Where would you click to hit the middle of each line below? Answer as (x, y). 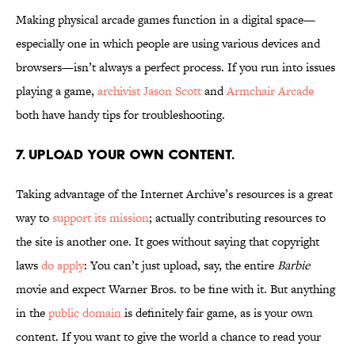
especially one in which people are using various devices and (168, 44)
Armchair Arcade (270, 91)
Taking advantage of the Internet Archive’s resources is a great (174, 194)
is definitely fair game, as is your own (217, 313)
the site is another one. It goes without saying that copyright (168, 242)
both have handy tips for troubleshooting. (122, 115)
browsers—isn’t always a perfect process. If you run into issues (176, 67)
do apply (63, 265)
